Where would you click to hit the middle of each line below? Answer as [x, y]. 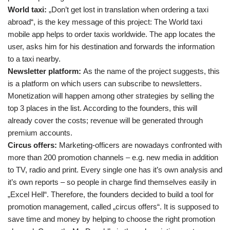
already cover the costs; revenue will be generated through [105, 120]
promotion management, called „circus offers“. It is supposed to [113, 207]
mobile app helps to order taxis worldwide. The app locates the [111, 34]
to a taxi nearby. [34, 59]
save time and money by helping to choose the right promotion [111, 219]
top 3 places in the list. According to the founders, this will [102, 108]
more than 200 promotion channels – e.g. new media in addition [113, 157]
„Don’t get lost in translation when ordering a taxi [128, 9]
